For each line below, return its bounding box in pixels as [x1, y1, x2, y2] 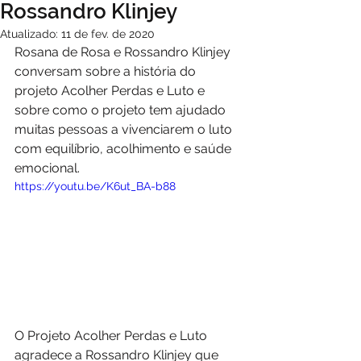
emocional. [15, 160, 80, 176]
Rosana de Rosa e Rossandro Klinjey [15, 44, 234, 60]
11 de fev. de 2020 [61, 27, 155, 40]
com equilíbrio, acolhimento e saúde [15, 141, 234, 156]
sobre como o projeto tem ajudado [15, 102, 229, 118]
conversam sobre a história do [15, 64, 199, 79]
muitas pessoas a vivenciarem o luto [15, 122, 235, 137]
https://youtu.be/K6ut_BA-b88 [15, 180, 176, 193]
